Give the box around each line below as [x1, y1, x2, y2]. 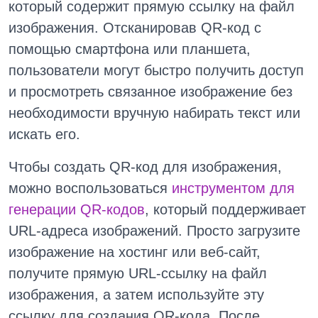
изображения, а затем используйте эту [9, 287, 264, 302]
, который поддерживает [145, 202, 306, 217]
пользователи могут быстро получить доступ [9, 62, 304, 78]
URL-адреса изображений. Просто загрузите [9, 223, 300, 238]
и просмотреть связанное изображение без [9, 84, 292, 99]
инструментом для [172, 180, 295, 196]
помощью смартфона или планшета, [9, 41, 251, 57]
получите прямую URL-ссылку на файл [9, 265, 267, 281]
